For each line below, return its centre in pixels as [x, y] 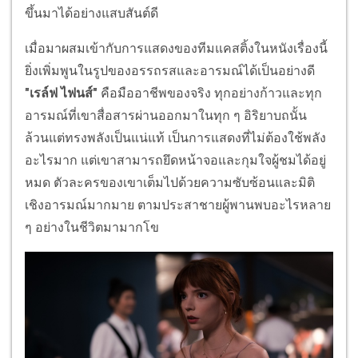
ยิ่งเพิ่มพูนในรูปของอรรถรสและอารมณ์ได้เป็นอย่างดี [170, 70]
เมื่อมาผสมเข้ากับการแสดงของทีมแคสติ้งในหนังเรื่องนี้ [176, 48]
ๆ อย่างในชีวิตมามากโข [92, 227]
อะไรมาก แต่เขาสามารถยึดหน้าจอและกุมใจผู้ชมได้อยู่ [175, 160]
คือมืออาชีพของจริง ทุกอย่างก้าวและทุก [211, 93]
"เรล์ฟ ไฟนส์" [63, 93]
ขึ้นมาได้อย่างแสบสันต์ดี [91, 13]
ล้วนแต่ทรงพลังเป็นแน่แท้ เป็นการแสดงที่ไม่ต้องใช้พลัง [175, 137]
